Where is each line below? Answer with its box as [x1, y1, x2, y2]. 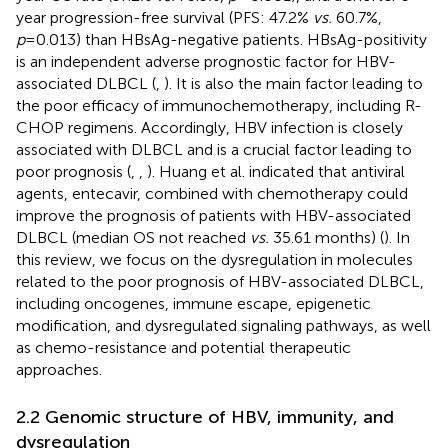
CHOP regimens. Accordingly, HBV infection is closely [16, 117, 403, 137]
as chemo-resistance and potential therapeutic [16, 337, 351, 357]
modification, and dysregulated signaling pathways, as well [16, 315, 431, 335]
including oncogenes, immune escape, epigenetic [16, 293, 371, 313]
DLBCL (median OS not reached [16, 227, 250, 247]
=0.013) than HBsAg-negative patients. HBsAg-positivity [25, 29, 427, 49]
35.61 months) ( [269, 227, 384, 247]
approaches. [16, 359, 102, 379]
